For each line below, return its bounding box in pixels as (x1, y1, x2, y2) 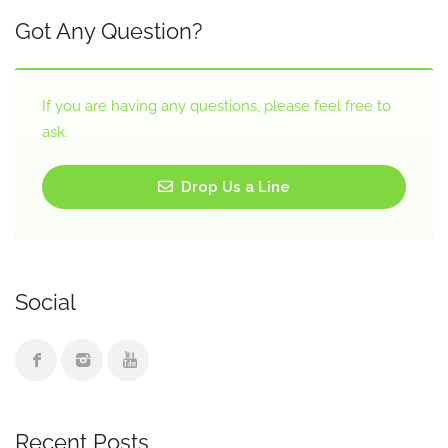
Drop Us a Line (177, 178, 290, 196)
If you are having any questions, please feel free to (42, 97, 391, 115)
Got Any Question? (15, 18, 202, 44)
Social (15, 289, 76, 315)
